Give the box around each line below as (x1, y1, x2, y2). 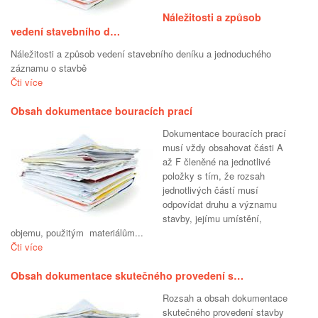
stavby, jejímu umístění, (163, 212, 262, 226)
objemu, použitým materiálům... (11, 226, 143, 240)
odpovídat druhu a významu (163, 197, 277, 212)
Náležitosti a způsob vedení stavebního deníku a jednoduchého (11, 47, 271, 61)
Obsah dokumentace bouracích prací (11, 104, 192, 119)
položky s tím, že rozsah (163, 169, 265, 183)
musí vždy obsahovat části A (163, 141, 283, 155)
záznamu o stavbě (11, 61, 87, 75)
